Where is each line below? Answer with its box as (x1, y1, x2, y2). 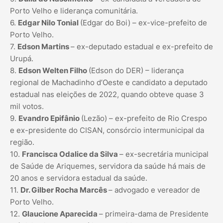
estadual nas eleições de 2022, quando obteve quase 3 (10, 90, 204, 100)
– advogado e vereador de (109, 185, 200, 195)
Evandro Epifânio (18, 113, 81, 123)
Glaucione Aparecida (22, 209, 99, 219)
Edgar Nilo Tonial (18, 18, 80, 28)
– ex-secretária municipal (119, 149, 209, 159)
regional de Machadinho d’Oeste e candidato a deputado (10, 78, 208, 88)
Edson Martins (17, 42, 71, 52)
